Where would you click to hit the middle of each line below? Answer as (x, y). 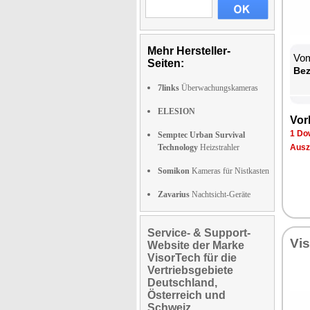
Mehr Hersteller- (189, 51)
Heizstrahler (219, 147)
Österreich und (186, 295)
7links (168, 88)
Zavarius (174, 194)
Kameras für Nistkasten (229, 171)
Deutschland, (182, 283)
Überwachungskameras (219, 88)
